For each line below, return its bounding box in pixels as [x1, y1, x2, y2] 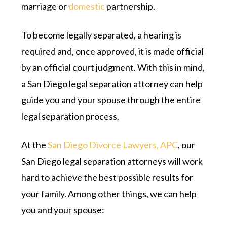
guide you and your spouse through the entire [21, 94, 201, 105]
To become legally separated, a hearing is [21, 29, 182, 41]
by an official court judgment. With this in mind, [21, 61, 205, 73]
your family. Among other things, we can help [21, 187, 197, 199]
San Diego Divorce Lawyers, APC [48, 139, 178, 150]
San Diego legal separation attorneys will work [21, 155, 203, 167]
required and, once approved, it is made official [21, 45, 204, 57]
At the [21, 139, 48, 150]
